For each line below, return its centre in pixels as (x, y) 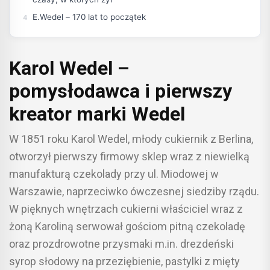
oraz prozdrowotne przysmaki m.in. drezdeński (121, 244)
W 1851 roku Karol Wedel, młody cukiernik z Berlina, (131, 139)
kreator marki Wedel (97, 114)
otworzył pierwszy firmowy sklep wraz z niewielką (129, 157)
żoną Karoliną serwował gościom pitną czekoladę (127, 227)
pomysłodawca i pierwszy (121, 91)
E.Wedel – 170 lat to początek (89, 17)
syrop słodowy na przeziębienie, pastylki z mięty (124, 262)
